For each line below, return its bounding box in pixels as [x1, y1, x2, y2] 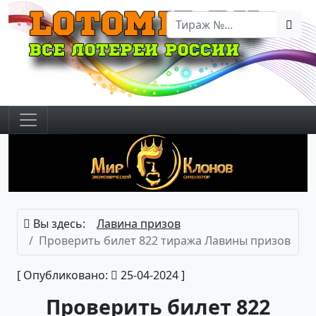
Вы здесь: [30, 215, 85, 231]
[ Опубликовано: [17, 267, 111, 283]
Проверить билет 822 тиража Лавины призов [39, 232, 291, 248]
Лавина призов [97, 215, 181, 231]
